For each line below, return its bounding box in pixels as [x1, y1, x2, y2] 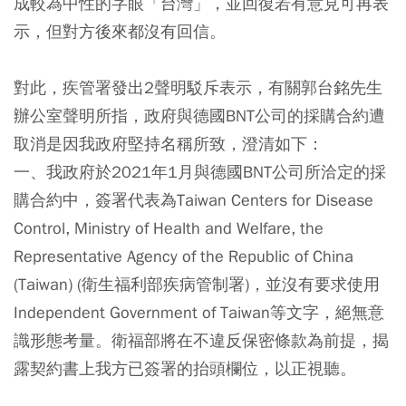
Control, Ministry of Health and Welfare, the [14, 217, 324, 239]
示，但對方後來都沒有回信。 [14, 21, 226, 43]
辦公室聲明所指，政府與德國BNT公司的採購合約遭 [14, 105, 385, 127]
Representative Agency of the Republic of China [14, 246, 353, 267]
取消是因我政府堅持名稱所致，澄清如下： [14, 133, 324, 155]
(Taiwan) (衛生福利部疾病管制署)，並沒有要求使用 [14, 274, 380, 295]
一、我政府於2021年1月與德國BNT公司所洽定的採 [14, 161, 386, 183]
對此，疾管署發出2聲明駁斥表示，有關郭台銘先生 [14, 77, 382, 99]
